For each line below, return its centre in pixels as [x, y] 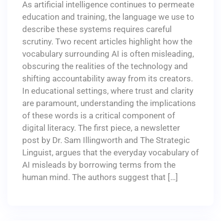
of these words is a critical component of [99, 115]
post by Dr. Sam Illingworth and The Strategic [106, 140]
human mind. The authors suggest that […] [100, 177]
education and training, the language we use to [108, 17]
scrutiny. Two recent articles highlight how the [107, 41]
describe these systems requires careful [97, 29]
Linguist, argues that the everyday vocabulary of [110, 152]
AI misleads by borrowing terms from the [99, 165]
